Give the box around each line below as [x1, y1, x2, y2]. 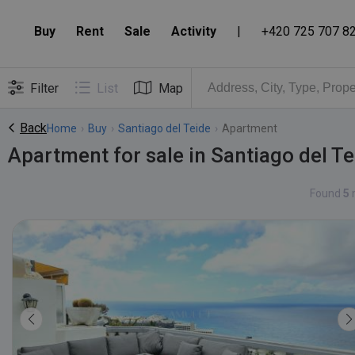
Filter [30, 80, 59, 96]
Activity [171, 24, 216, 39]
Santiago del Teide [118, 121, 211, 135]
